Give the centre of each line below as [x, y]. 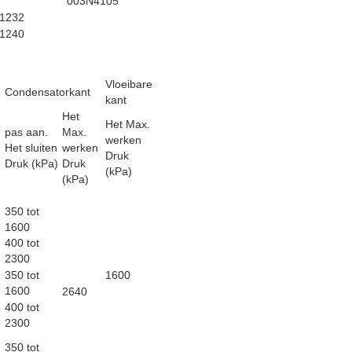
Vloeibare [129, 84]
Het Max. [128, 124]
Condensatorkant [48, 92]
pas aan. [26, 132]
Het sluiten [31, 148]
